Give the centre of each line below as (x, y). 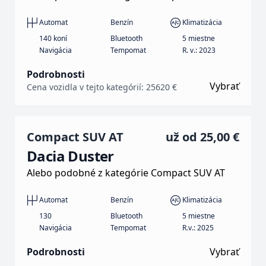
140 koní (53, 38)
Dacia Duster (70, 156)
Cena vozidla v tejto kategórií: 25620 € (102, 87)
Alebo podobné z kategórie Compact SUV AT (126, 172)
